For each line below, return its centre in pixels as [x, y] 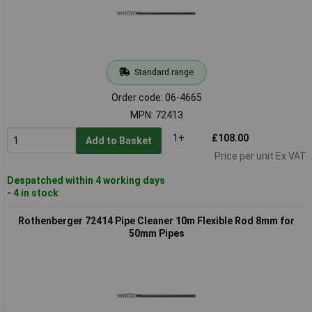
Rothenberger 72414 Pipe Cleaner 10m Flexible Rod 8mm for [156, 220]
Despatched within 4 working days [86, 180]
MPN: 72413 [156, 115]
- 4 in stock [32, 193]
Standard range [164, 72]
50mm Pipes [156, 233]
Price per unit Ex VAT [260, 156]
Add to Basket [118, 140]
